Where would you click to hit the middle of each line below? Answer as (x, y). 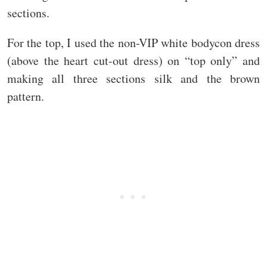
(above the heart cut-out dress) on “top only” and (133, 61)
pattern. (26, 97)
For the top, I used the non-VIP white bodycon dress (133, 43)
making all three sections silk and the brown (133, 79)
